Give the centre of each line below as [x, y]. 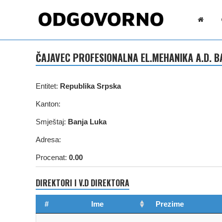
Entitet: [48, 86]
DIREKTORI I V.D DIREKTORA [83, 183]
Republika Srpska [90, 86]
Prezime [170, 204]
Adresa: [48, 139]
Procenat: [52, 157]
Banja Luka [87, 121]
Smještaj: [52, 121]
